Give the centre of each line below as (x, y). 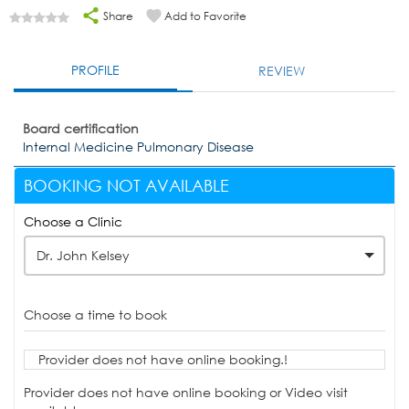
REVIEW (282, 71)
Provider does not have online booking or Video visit (186, 393)
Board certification (81, 128)
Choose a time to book (95, 315)
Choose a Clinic (73, 222)
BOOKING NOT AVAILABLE (126, 186)
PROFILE (96, 70)
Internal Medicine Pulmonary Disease (138, 146)
